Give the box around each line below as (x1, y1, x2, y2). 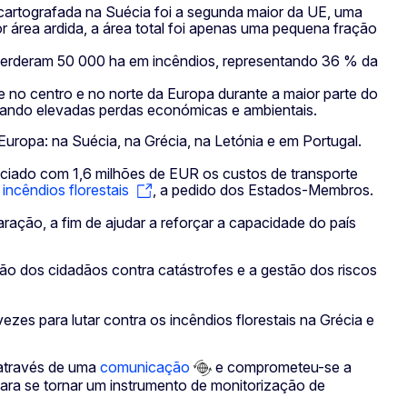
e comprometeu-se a (212, 357, 352, 376)
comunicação (100, 357, 190, 376)
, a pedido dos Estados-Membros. (153, 181, 373, 200)
